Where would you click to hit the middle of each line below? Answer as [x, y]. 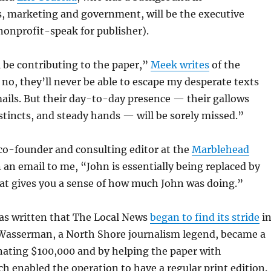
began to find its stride [204, 217]
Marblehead [220, 150]
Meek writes [180, 65]
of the [224, 65]
